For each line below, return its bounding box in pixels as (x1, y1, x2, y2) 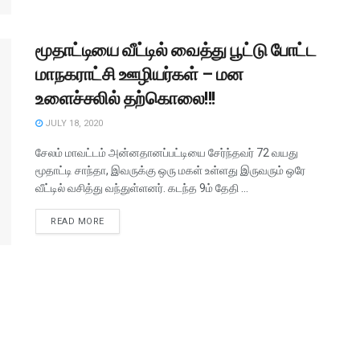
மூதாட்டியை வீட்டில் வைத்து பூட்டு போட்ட (35, 39, 317, 60)
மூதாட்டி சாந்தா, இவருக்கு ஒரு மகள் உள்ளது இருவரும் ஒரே (35, 163, 305, 177)
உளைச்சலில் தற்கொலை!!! (35, 88, 215, 108)
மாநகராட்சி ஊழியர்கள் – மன (35, 63, 243, 84)
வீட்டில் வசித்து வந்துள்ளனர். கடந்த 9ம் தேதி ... (35, 181, 248, 194)
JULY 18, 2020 (43, 117, 103, 129)
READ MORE (51, 215, 104, 227)
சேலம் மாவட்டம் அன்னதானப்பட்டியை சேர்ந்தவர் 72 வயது (35, 145, 298, 159)
